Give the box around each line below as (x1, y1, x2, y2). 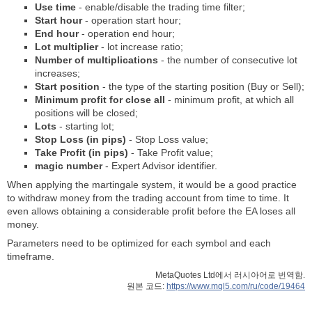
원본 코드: (127, 281, 166, 290)
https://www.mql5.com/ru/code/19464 (166, 281, 305, 290)
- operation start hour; (82, 15, 181, 26)
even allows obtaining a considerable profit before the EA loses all (7, 205, 295, 217)
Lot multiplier (35, 41, 98, 52)
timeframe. (7, 251, 54, 262)
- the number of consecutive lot (158, 54, 297, 65)
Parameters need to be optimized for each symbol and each (7, 237, 271, 249)
